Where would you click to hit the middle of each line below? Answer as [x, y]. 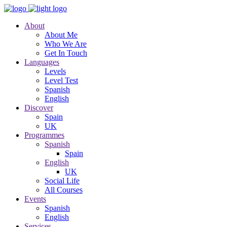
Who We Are [66, 44]
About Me [61, 35]
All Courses [64, 190]
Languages [42, 62]
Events [35, 199]
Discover [39, 108]
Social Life [62, 181]
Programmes [44, 135]
